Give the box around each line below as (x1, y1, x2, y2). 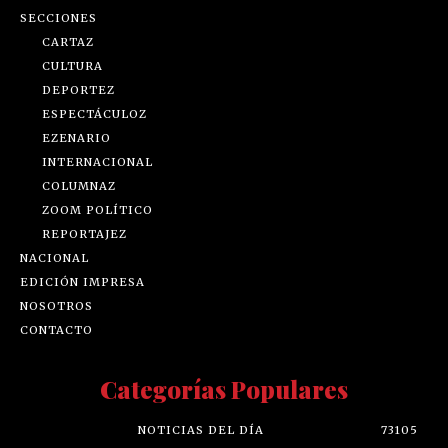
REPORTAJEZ (42, 227, 127, 242)
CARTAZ (42, 35, 94, 50)
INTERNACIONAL (42, 155, 153, 170)
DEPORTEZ (42, 83, 115, 98)
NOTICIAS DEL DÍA (137, 423, 264, 438)
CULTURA (42, 59, 103, 74)
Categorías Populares (100, 373, 348, 406)
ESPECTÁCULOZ (42, 107, 147, 122)
